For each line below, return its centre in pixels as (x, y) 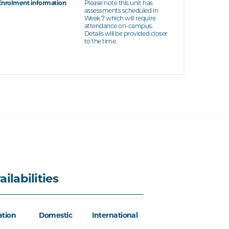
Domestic (55, 215)
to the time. (100, 41)
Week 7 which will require (120, 18)
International (115, 215)
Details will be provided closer (126, 33)
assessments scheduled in (121, 10)
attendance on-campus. (119, 26)
